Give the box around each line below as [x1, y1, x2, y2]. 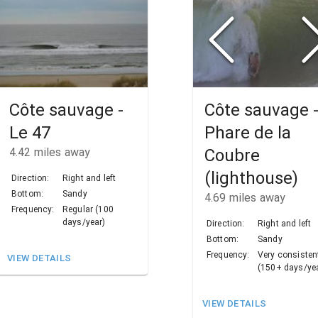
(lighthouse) [204, 168, 298, 189]
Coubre [204, 146, 260, 166]
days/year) [62, 217, 106, 228]
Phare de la [204, 123, 291, 143]
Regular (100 [62, 204, 114, 215]
